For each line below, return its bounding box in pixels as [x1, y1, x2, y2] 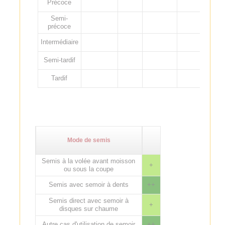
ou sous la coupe [63, 165, 114, 173]
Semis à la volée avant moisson [42, 157, 136, 165]
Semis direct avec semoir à [48, 196, 129, 204]
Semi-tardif [43, 56, 75, 64]
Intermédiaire [40, 38, 78, 46]
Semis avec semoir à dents [48, 180, 129, 188]
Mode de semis [67, 136, 110, 144]
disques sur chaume [59, 204, 118, 212]
